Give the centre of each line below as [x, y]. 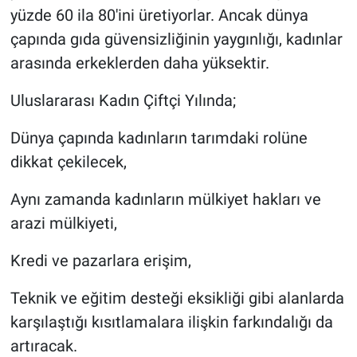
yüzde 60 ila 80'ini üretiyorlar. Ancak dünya [159, 16]
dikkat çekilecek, [68, 162]
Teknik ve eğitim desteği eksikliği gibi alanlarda [177, 298]
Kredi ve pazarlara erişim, [100, 261]
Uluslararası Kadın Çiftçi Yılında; [123, 101]
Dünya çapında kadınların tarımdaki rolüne [159, 138]
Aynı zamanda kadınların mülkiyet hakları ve [165, 200]
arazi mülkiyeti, [63, 224]
